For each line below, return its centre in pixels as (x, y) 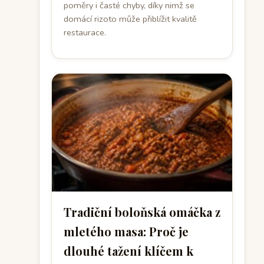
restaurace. (85, 32)
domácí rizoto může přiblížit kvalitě (130, 19)
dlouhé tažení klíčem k (128, 251)
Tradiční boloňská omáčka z (142, 212)
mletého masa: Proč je (126, 231)
